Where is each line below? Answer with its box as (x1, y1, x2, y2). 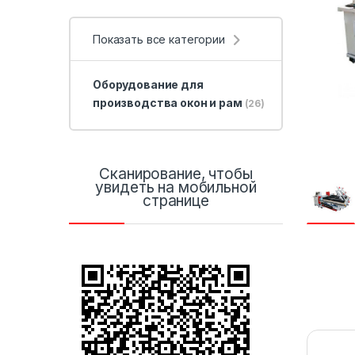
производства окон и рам (92, 96, 245, 110)
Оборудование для (92, 78, 204, 92)
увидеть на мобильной (95, 178, 257, 197)
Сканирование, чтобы (99, 165, 253, 184)
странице (143, 192, 209, 211)
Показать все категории (93, 32, 225, 46)
